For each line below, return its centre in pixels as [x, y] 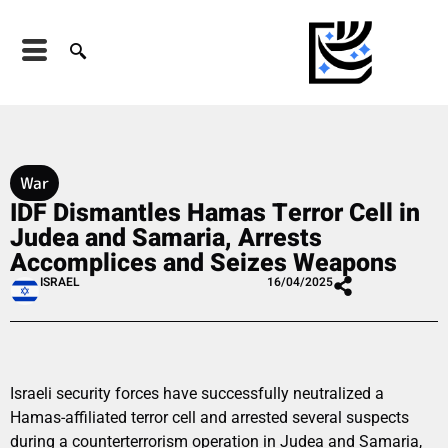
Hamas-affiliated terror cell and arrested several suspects [209, 417]
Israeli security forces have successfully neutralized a [197, 393]
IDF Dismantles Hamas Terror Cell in [215, 213]
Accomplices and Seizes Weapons [203, 263]
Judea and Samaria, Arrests [166, 238]
